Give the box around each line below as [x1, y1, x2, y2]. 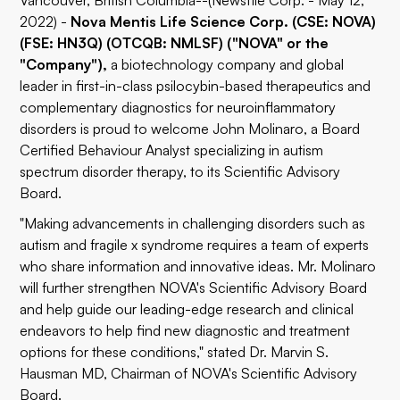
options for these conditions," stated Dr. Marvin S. [20, 343, 329, 361]
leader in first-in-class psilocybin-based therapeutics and [20, 77, 371, 95]
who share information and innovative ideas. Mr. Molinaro [20, 257, 377, 275]
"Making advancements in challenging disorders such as [20, 214, 366, 232]
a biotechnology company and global [111, 55, 345, 73]
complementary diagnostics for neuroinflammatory [20, 98, 337, 116]
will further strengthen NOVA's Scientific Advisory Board [20, 279, 368, 296]
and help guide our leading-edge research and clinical [20, 300, 354, 318]
